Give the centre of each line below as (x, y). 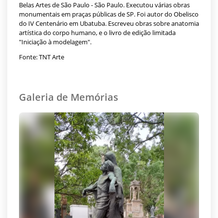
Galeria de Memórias (69, 97)
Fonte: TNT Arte (42, 57)
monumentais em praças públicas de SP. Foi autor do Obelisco (109, 14)
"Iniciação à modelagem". (55, 42)
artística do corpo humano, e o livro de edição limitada (97, 33)
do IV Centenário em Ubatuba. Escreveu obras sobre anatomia (109, 23)
